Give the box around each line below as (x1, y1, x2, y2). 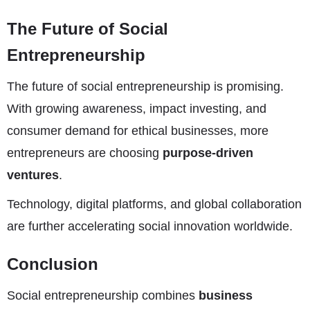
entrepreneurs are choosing (7, 146, 163, 160)
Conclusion (7, 255, 98, 273)
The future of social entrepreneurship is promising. (7, 80, 284, 93)
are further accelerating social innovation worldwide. (7, 219, 293, 233)
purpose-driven (163, 146, 253, 160)
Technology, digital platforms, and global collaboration (7, 197, 302, 211)
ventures (7, 168, 59, 182)
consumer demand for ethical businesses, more (7, 124, 268, 138)
